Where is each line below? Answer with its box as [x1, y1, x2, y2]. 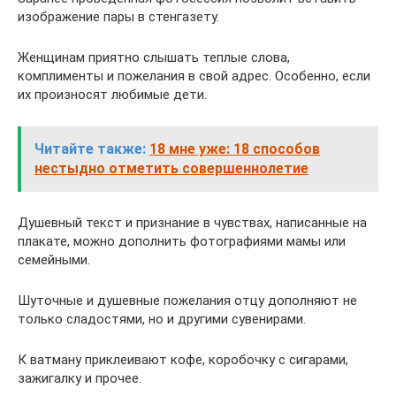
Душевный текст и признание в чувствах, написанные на [18, 214, 367, 231]
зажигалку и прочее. [18, 369, 141, 386]
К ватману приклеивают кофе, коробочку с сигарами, [18, 351, 348, 368]
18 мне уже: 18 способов [149, 140, 320, 157]
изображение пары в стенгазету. [18, 8, 219, 25]
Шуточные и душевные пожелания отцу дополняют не [18, 292, 357, 308]
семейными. [18, 251, 90, 268]
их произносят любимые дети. [18, 86, 207, 103]
